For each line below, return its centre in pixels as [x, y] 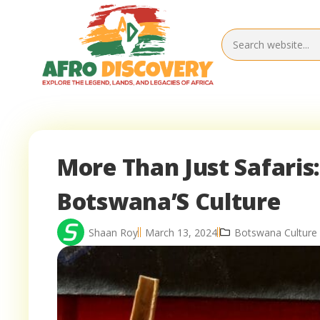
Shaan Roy [113, 232]
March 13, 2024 [181, 232]
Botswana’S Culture [169, 201]
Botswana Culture [276, 232]
